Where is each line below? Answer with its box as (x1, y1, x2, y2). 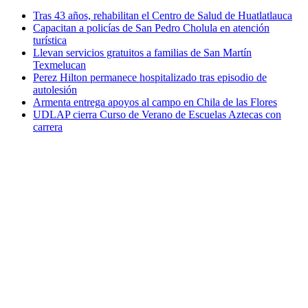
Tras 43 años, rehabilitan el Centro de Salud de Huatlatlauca (33, 9, 292, 21)
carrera (33, 120, 63, 133)
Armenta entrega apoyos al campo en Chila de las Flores (33, 96, 277, 108)
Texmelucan (33, 58, 86, 71)
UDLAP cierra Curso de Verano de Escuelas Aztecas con (33, 108, 281, 120)
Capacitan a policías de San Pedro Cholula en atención (33, 21, 269, 34)
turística (33, 34, 67, 46)
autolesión (33, 83, 77, 96)
